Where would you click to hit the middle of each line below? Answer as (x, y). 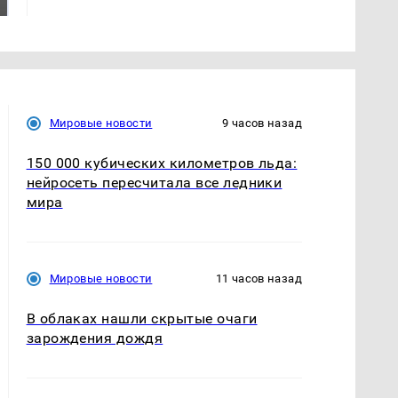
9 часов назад (262, 123)
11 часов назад (259, 279)
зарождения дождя (95, 338)
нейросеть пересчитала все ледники (154, 182)
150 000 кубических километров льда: (162, 163)
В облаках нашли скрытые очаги (142, 319)
